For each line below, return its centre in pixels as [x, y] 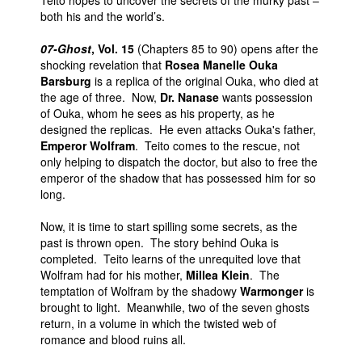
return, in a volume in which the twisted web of [158, 323]
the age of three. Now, [100, 97]
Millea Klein [218, 275]
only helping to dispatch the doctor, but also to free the [179, 162]
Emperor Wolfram [88, 145]
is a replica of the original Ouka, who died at [205, 81]
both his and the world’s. [103, 16]
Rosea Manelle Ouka [221, 65]
